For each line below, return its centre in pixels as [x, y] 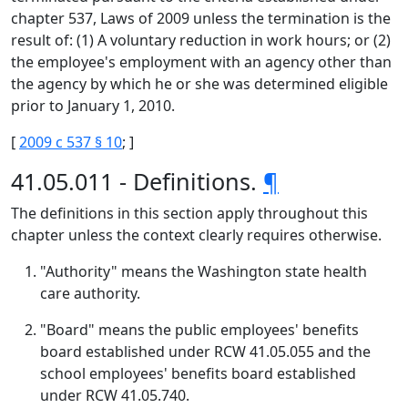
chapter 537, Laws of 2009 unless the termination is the [201, 18]
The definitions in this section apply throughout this [189, 213]
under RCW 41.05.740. [115, 395]
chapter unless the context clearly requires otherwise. [196, 235]
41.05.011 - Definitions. [137, 181]
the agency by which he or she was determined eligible [199, 84]
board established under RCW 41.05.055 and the [205, 352]
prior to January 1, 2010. [93, 106]
